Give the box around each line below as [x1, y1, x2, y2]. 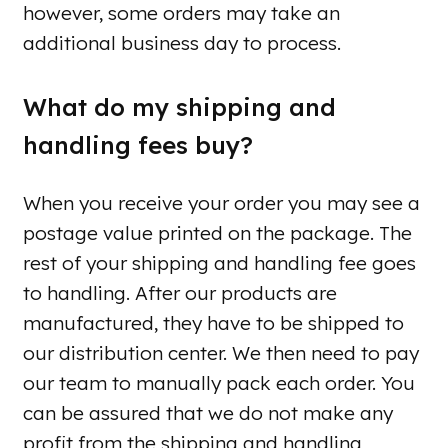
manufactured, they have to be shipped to [23, 311, 404, 336]
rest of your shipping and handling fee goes [23, 251, 416, 276]
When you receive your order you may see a [23, 191, 420, 216]
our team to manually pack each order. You [23, 371, 415, 396]
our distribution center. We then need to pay [23, 341, 419, 366]
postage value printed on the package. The [23, 221, 412, 246]
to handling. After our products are [23, 281, 337, 306]
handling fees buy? [23, 130, 253, 161]
